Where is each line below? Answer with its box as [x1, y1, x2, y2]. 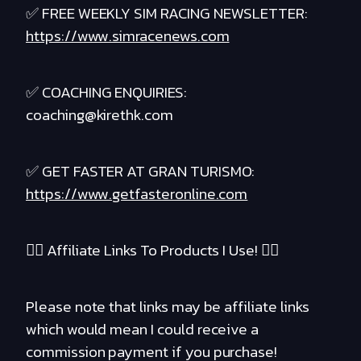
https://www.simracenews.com [26, 24, 230, 48]
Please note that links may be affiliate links [26, 295, 309, 319]
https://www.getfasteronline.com [26, 182, 248, 206]
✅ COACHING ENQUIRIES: [26, 81, 187, 105]
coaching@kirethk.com [26, 103, 173, 127]
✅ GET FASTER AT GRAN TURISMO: [26, 160, 255, 184]
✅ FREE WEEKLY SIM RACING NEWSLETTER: [26, 2, 309, 26]
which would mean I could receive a [26, 317, 259, 342]
